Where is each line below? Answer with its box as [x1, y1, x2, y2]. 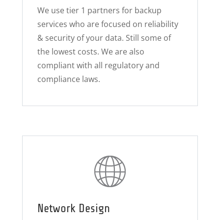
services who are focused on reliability [37, 19, 178, 29]
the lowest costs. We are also [37, 46, 144, 57]
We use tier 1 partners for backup [37, 5, 162, 16]
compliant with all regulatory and [37, 60, 160, 71]
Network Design [37, 202, 110, 215]
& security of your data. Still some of [37, 32, 171, 43]
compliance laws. [37, 74, 100, 84]
